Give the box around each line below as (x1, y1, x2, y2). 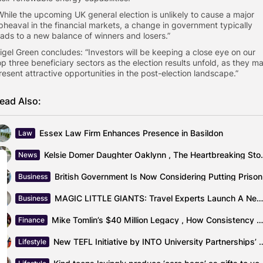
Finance (18, 215, 45, 224)
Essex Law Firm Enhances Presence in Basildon (39, 128, 223, 138)
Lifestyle (18, 237, 46, 246)
